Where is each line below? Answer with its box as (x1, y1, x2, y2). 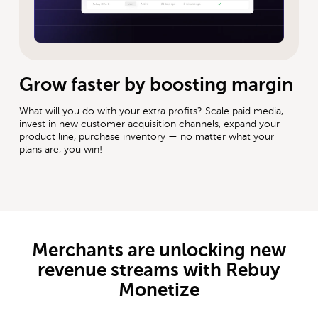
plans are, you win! (19, 143, 103, 155)
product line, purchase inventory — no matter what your (19, 131, 275, 142)
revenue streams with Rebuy (37, 259, 280, 280)
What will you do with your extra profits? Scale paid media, (19, 105, 284, 116)
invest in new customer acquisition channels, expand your (19, 118, 280, 129)
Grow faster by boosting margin (19, 74, 294, 95)
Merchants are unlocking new (31, 239, 286, 261)
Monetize (118, 279, 199, 300)
